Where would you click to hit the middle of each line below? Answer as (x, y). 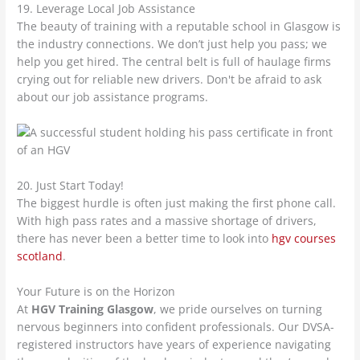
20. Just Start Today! (71, 185)
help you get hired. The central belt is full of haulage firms (174, 61)
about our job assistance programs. (113, 96)
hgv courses (304, 238)
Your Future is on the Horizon (96, 291)
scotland (40, 256)
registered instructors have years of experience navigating (174, 344)
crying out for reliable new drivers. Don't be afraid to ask (170, 79)
